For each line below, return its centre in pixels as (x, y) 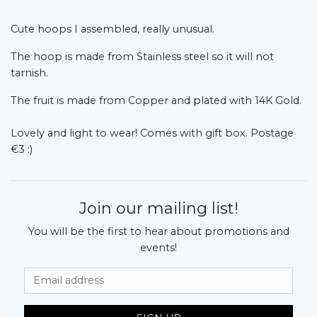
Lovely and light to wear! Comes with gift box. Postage (152, 133)
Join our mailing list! (158, 208)
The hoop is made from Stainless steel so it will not (142, 56)
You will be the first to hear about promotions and (158, 231)
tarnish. (29, 73)
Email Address (197, 274)
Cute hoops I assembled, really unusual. (114, 29)
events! (158, 247)
